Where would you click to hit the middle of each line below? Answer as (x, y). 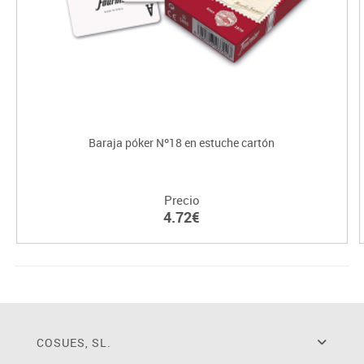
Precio (182, 200)
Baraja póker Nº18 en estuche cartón (182, 143)
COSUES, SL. (74, 343)
